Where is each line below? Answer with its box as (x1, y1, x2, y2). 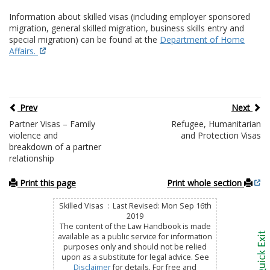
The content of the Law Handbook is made (59, 221, 211, 231)
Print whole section (167, 177, 244, 189)
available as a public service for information (58, 231, 212, 242)
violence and (9, 129, 58, 141)
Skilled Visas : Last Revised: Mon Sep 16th (58, 200, 212, 211)
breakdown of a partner (9, 140, 101, 152)
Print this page (17, 177, 76, 189)
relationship (9, 152, 54, 164)
